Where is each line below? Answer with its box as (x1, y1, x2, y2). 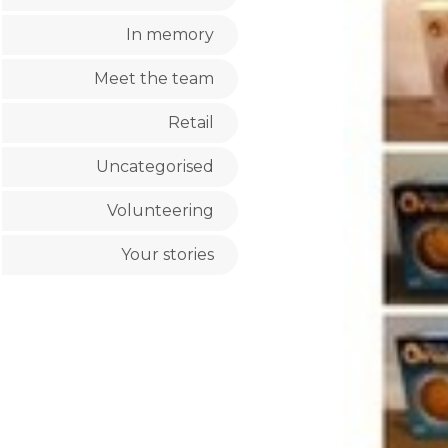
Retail (168, 113, 214, 132)
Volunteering (107, 201, 214, 220)
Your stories (121, 245, 214, 264)
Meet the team (94, 69, 214, 88)
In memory (126, 25, 214, 44)
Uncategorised (96, 157, 214, 176)
